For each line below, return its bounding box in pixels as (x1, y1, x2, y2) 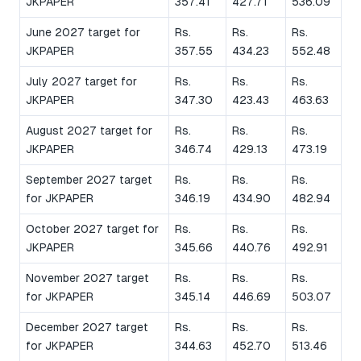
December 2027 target (26, 320, 148, 334)
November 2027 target (26, 271, 149, 284)
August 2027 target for (26, 123, 152, 137)
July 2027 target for (26, 74, 137, 88)
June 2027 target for (26, 25, 140, 39)
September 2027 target (26, 172, 152, 186)
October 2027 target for (26, 222, 159, 235)
